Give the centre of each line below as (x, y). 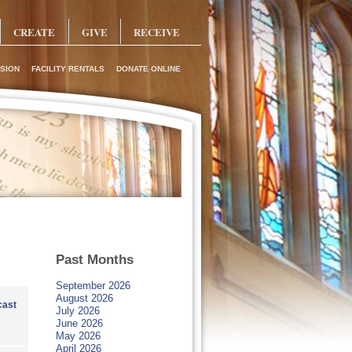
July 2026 (77, 311)
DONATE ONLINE (148, 69)
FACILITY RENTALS (68, 69)
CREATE (35, 31)
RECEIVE (157, 31)
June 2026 (79, 323)
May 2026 (78, 336)
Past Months (94, 260)
